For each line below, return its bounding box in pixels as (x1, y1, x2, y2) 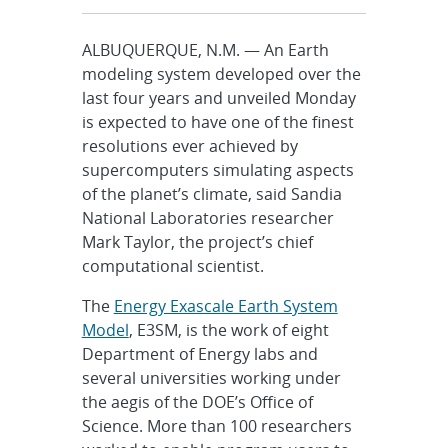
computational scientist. (81, 255, 264, 277)
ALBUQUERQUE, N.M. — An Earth (81, 39, 329, 61)
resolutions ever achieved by (81, 135, 298, 157)
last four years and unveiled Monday (81, 87, 356, 109)
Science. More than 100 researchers (81, 415, 352, 437)
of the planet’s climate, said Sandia (81, 183, 342, 205)
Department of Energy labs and (81, 343, 318, 365)
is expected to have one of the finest (81, 111, 354, 133)
